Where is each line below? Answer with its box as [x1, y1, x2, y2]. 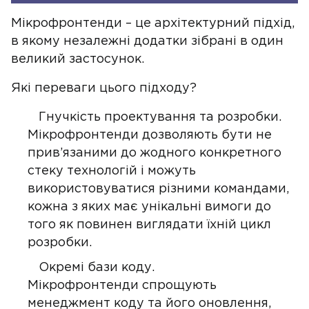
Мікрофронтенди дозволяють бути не [28, 130, 272, 141]
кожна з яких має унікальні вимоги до [28, 201, 271, 212]
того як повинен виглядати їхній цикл [28, 219, 271, 230]
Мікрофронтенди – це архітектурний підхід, [11, 18, 295, 29]
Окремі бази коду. [39, 262, 154, 273]
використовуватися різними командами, [28, 183, 289, 195]
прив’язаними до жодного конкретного [28, 148, 281, 159]
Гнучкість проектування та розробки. [39, 112, 281, 123]
